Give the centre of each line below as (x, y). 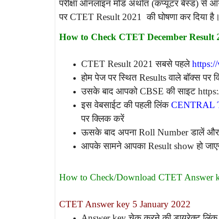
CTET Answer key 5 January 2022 (125, 204)
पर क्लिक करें (103, 119)
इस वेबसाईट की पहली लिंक (126, 105)
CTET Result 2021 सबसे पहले (137, 64)
